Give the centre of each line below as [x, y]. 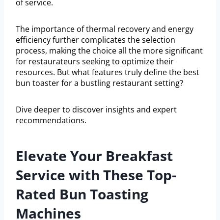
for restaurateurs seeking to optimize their [95, 62]
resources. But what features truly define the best [108, 72]
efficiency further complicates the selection [96, 40]
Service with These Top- [96, 175]
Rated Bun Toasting [82, 194]
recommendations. [51, 121]
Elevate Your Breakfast [94, 156]
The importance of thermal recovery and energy [105, 29]
